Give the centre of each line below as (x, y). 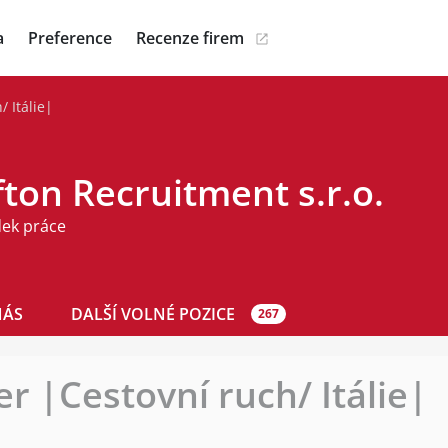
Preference (70, 38)
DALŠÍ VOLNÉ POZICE (153, 314)
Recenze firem (190, 38)
